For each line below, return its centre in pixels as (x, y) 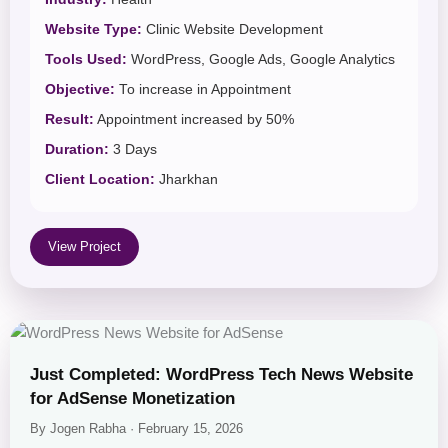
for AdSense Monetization (132, 398)
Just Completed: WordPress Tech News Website (221, 374)
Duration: (77, 149)
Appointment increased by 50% (194, 119)
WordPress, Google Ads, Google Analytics (261, 59)
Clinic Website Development (232, 29)
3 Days (133, 149)
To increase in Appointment (203, 89)
